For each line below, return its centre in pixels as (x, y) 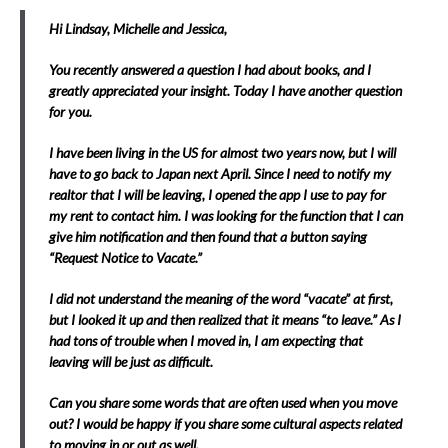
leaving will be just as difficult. (131, 362)
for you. (70, 112)
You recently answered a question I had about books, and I (210, 70)
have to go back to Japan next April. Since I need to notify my (220, 174)
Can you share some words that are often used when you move (223, 403)
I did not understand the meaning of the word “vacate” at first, (221, 299)
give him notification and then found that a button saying (208, 237)
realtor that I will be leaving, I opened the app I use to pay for (217, 195)
